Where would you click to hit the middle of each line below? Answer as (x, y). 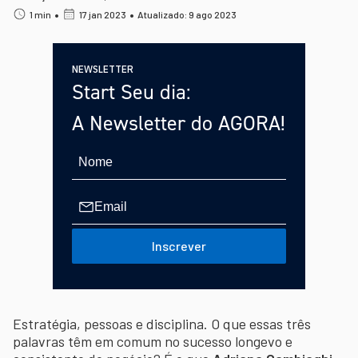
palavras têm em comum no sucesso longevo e (153, 341)
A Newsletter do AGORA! (179, 123)
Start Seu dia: (131, 91)
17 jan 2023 (103, 14)
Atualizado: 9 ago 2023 (187, 14)
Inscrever (179, 246)
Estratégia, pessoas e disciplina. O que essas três (162, 323)
